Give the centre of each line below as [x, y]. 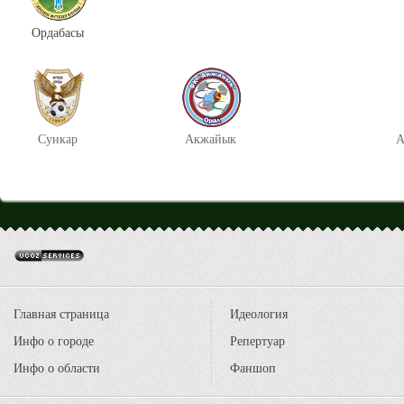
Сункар [58, 139]
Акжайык [211, 139]
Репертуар [257, 341]
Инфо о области [57, 368]
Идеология [259, 314]
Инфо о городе [54, 341]
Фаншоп [253, 368]
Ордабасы [58, 33]
